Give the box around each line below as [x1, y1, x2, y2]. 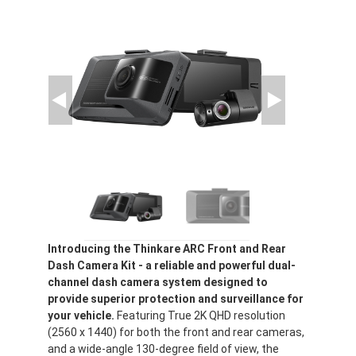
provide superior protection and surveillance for [48, 292, 304, 305]
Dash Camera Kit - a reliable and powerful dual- [48, 258, 296, 272]
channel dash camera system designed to [48, 275, 268, 288]
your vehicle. [48, 308, 114, 322]
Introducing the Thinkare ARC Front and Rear [48, 242, 286, 255]
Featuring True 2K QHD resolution [114, 308, 285, 322]
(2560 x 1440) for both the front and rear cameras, [48, 325, 304, 339]
